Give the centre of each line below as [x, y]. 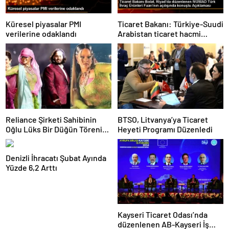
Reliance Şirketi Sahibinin [51, 119]
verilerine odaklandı [41, 34]
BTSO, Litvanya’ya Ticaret [163, 119]
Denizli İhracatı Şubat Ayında [56, 157]
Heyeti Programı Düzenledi [165, 129]
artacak [131, 43]
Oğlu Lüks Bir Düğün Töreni [54, 129]
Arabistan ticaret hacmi [159, 34]
